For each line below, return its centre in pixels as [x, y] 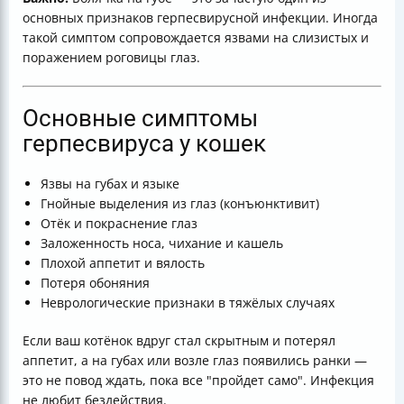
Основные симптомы [140, 118]
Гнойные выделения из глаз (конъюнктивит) [180, 203]
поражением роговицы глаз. [111, 57]
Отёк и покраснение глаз [119, 223]
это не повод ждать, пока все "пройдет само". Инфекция [198, 380]
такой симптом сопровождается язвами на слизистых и [196, 37]
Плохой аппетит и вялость [123, 263]
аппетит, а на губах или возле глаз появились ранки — [195, 360]
